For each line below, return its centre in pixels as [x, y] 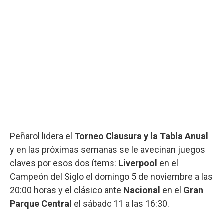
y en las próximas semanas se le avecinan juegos [108, 149]
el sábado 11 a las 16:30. [120, 203]
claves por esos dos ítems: [64, 163]
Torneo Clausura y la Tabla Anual [141, 136]
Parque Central [41, 203]
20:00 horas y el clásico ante [67, 190]
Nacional [143, 190]
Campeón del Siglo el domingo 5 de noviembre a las [111, 176]
